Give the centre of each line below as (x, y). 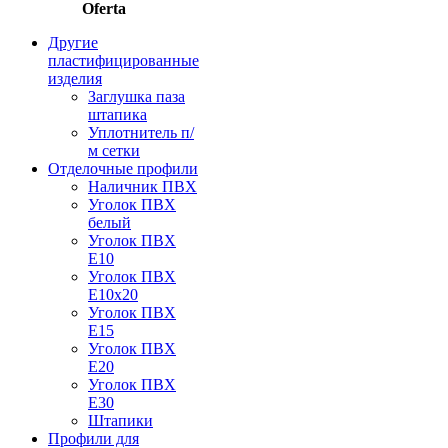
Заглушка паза (136, 96)
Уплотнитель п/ (141, 132)
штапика (117, 114)
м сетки (114, 150)
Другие (73, 42)
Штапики (120, 420)
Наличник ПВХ (142, 186)
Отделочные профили (123, 168)
